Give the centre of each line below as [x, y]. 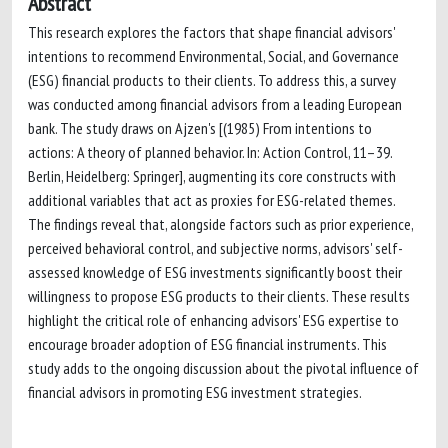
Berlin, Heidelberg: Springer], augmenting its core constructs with [212, 176]
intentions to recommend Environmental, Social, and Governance [213, 56]
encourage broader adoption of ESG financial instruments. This [207, 344]
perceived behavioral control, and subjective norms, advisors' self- [215, 248]
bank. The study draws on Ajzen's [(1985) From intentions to [200, 128]
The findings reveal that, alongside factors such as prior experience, [220, 224]
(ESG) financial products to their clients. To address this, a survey [212, 80]
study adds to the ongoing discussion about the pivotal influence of [223, 368]
